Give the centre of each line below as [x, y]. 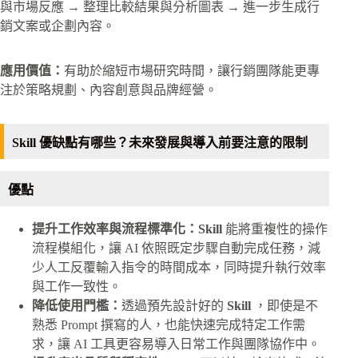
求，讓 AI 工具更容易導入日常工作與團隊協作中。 [176, 344]
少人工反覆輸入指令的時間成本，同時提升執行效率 [179, 267]
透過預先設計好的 [174, 305]
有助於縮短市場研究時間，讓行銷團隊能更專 [192, 71]
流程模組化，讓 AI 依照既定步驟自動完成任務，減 [176, 248]
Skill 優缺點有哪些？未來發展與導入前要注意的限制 [160, 143]
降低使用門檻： [77, 305]
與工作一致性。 [77, 286]
